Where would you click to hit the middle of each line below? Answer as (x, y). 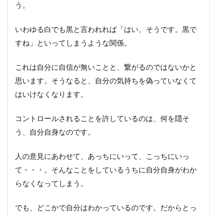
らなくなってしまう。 (51, 183)
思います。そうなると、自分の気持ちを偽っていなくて (106, 81)
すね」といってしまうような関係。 (73, 43)
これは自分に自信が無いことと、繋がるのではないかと (106, 67)
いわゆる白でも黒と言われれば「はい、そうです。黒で (106, 29)
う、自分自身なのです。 (55, 132)
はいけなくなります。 (51, 94)
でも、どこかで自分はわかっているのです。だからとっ (106, 208)
